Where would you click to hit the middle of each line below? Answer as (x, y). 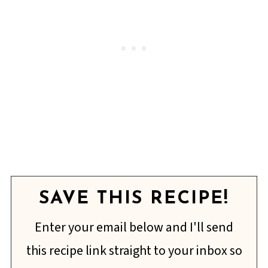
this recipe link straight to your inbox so (134, 251)
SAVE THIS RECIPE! (134, 199)
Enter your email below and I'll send (134, 228)
